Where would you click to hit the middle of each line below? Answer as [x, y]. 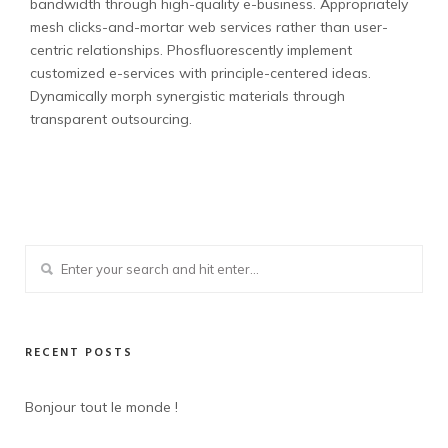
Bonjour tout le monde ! [101, 407]
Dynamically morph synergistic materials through [187, 96]
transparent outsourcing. [111, 119]
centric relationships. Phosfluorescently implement [191, 50]
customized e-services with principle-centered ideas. [200, 73]
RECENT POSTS [79, 353]
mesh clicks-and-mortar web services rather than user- [209, 27]
